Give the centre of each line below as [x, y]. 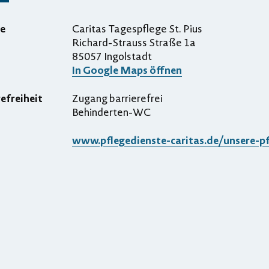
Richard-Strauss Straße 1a [134, 42]
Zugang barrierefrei [117, 98]
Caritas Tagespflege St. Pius [137, 28]
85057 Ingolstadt [112, 56]
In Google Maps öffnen [127, 69]
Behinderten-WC [112, 112]
